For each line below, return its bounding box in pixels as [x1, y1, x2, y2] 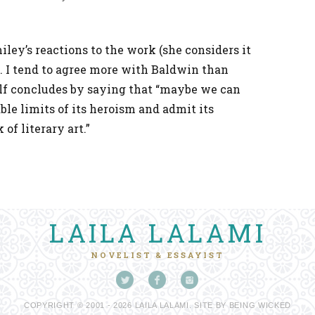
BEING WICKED [229, 301, 292, 309]
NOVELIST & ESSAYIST [91, 250, 224, 260]
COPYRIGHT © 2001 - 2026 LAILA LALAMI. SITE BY [23, 301, 229, 309]
